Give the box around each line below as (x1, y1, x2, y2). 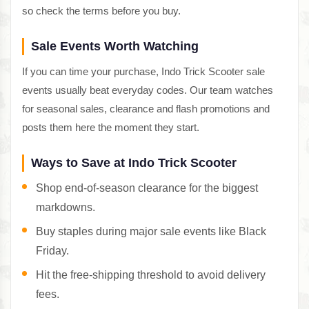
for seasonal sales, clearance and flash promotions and (22, 103, 270, 115)
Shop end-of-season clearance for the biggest (36, 182, 258, 195)
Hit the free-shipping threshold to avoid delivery (36, 269, 266, 281)
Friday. (36, 245, 69, 257)
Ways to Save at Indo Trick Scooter (31, 156, 237, 170)
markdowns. (36, 201, 95, 214)
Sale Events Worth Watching (31, 39, 199, 54)
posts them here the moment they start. (22, 121, 199, 134)
